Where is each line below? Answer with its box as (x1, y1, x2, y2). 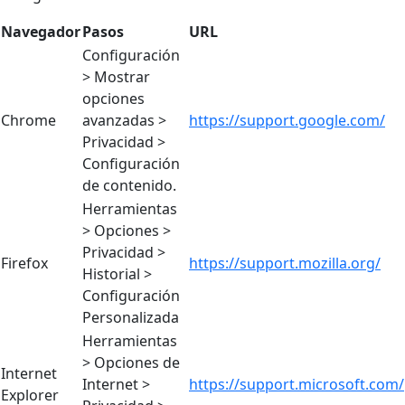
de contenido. (82, 174, 176, 195)
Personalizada (82, 306, 179, 327)
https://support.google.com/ (189, 109, 385, 130)
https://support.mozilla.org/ (189, 252, 381, 273)
